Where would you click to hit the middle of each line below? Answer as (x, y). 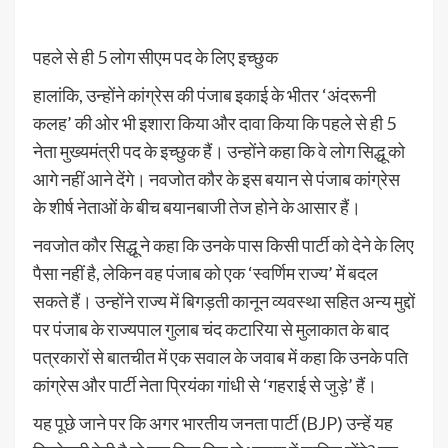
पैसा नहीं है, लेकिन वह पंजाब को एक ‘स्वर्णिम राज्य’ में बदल (205, 273)
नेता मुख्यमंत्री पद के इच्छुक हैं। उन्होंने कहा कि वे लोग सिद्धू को (219, 151)
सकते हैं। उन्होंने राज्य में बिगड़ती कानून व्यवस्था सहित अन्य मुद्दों (224, 301)
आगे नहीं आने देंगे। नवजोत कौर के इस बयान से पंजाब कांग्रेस (216, 179)
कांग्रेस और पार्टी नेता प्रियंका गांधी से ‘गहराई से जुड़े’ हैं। (205, 385)
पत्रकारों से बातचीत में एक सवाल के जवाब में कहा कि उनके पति (220, 357)
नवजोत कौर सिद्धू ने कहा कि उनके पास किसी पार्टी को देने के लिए (223, 245)
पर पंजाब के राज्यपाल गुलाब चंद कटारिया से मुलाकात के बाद (211, 329)
